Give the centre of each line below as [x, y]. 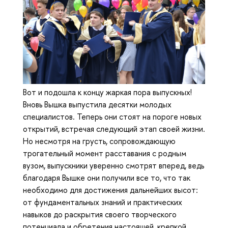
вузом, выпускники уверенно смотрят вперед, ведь [113, 166]
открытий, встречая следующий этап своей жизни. [114, 129]
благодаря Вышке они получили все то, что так [107, 178]
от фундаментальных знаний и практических [103, 202]
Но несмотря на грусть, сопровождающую [99, 141]
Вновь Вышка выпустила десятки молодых [97, 105]
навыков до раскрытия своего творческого [100, 215]
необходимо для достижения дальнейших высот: [110, 190]
